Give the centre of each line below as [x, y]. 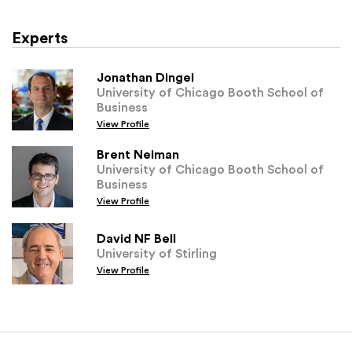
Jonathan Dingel [145, 77]
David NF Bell [136, 238]
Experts [40, 37]
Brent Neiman [138, 154]
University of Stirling [157, 253]
